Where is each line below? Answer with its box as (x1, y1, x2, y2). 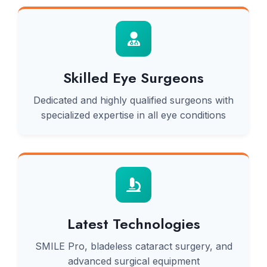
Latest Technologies (67, 213, 200, 234)
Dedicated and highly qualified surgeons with (33, 94, 234, 106)
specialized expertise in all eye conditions (41, 109, 226, 121)
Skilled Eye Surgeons (63, 67, 204, 88)
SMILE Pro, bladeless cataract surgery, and (35, 240, 232, 252)
